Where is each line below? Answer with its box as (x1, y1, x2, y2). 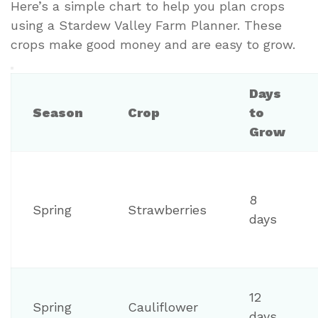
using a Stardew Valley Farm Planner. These (11, 18, 282, 33)
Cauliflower (128, 300, 198, 315)
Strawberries (128, 202, 207, 218)
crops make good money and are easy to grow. (11, 37, 295, 53)
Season (33, 105, 83, 121)
